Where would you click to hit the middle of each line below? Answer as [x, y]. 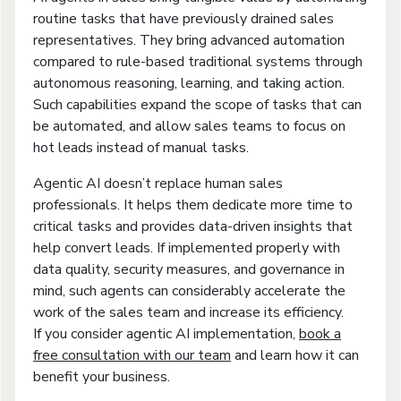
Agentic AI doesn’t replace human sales [158, 183]
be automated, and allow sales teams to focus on [189, 126]
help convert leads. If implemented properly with [187, 247]
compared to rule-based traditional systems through [198, 61]
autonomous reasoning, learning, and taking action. [189, 83]
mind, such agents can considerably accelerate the [189, 290]
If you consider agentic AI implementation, [166, 333]
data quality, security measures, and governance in [189, 269]
